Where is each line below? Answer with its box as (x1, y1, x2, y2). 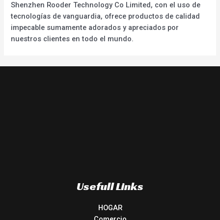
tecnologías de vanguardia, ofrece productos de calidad (11, 11, 200, 21)
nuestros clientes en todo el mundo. (11, 34, 134, 43)
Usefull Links (77, 179, 143, 193)
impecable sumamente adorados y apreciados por (11, 23, 179, 32)
